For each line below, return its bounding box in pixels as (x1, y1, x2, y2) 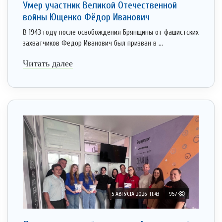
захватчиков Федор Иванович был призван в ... (23, 39, 163, 48)
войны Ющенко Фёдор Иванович (23, 11, 150, 23)
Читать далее (23, 58, 73, 69)
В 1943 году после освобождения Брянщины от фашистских (23, 28, 199, 37)
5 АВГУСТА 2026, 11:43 (111, 190, 159, 198)
